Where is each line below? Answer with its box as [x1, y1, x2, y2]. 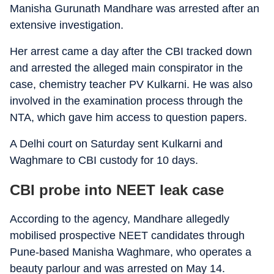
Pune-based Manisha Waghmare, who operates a [10, 246, 251, 258]
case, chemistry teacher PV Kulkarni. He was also [10, 78, 253, 91]
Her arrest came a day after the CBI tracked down [10, 45, 252, 57]
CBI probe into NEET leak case [10, 182, 224, 198]
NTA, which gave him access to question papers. [10, 111, 247, 124]
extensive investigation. [10, 19, 124, 31]
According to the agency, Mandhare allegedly [10, 213, 229, 225]
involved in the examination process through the [10, 95, 243, 107]
